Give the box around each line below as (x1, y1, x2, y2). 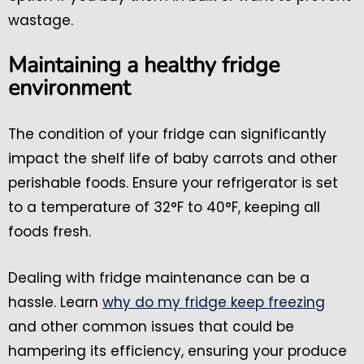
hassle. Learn (8, 292, 102, 313)
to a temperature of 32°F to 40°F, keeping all (8, 197, 320, 218)
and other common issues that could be (8, 317, 294, 337)
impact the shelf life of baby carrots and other (8, 149, 337, 169)
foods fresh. (8, 222, 91, 242)
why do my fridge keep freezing (102, 292, 325, 313)
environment (8, 73, 130, 104)
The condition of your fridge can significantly (8, 124, 327, 145)
